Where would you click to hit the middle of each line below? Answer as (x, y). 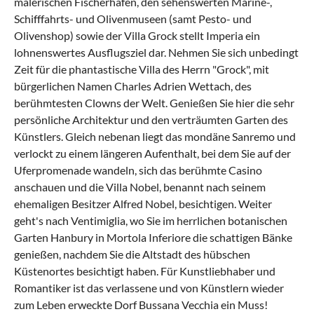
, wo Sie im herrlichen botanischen (206, 221)
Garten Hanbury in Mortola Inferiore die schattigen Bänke (153, 238)
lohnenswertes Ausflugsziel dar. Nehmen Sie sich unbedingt (156, 53)
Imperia (225, 36)
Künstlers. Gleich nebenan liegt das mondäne (123, 137)
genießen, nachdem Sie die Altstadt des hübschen (132, 254)
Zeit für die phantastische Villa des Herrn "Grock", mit (142, 69)
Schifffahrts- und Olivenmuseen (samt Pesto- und (133, 19)
